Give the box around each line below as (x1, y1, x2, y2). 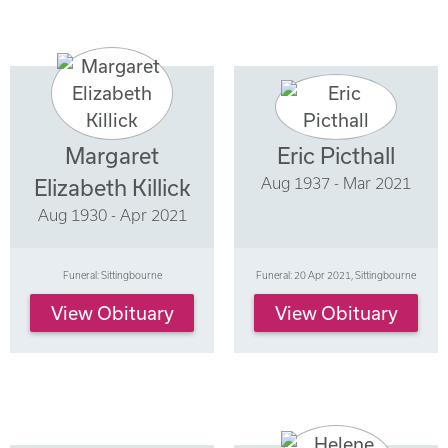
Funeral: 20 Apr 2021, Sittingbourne (256, 269, 416, 282)
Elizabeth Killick (33, 174, 191, 200)
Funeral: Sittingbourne (62, 269, 162, 282)
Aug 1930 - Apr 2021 (37, 205, 187, 224)
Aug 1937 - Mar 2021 (261, 173, 411, 192)
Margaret (65, 142, 159, 168)
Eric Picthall (277, 142, 395, 168)
